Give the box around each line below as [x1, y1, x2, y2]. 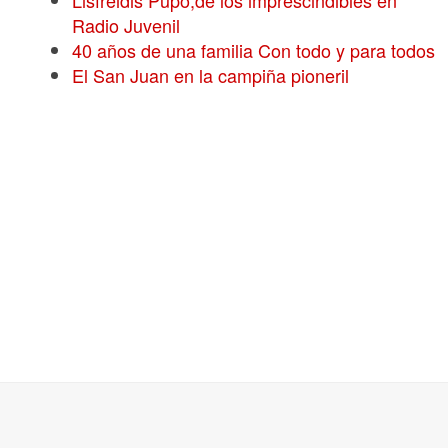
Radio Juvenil [72, 12, 180, 38]
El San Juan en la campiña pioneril [72, 62, 349, 88]
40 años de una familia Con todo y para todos [72, 37, 435, 63]
